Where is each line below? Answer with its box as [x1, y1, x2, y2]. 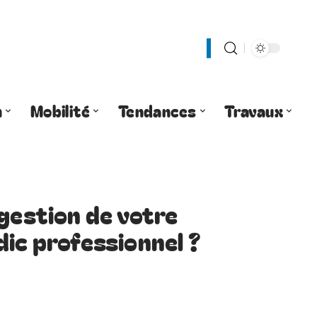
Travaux [224, 98, 284, 122]
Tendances [117, 98, 197, 122]
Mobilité [30, 98, 91, 122]
